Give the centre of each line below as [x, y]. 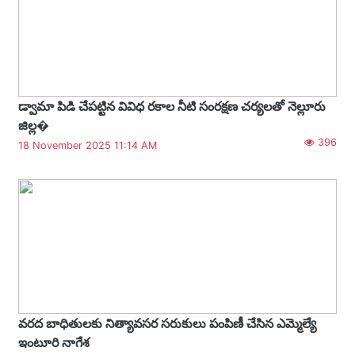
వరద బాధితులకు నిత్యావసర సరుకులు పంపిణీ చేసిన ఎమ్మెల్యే [167, 323]
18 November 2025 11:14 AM [88, 145]
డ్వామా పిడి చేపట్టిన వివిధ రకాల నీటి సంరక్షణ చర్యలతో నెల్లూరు [172, 106]
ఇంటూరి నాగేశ [54, 342]
